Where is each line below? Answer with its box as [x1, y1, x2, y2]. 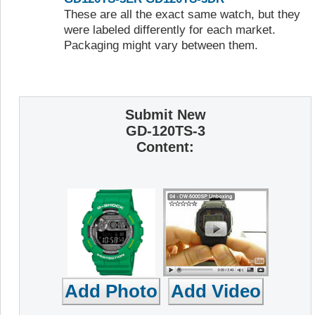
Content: [136, 139, 194, 155]
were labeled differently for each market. [64, 23, 276, 37]
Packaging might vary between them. [64, 39, 258, 53]
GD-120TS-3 [125, 122, 205, 139]
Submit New [124, 106, 206, 122]
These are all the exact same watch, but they [64, 8, 300, 22]
